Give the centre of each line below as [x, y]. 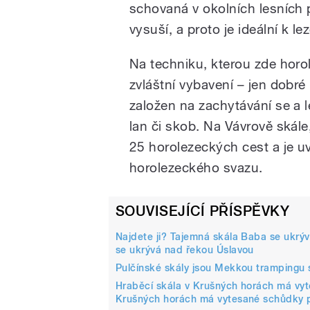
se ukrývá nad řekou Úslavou [185, 249]
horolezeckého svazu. [196, 168]
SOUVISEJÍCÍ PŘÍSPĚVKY [203, 211]
